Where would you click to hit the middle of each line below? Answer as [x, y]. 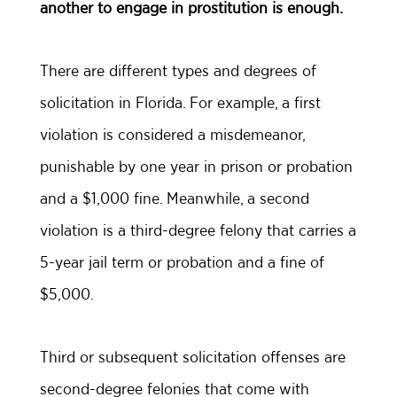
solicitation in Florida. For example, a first [180, 102]
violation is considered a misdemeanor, [172, 134]
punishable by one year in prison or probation [196, 166]
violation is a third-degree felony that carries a [198, 230]
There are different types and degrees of [178, 70]
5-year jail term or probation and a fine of [182, 262]
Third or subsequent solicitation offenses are [193, 357]
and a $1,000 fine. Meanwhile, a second [175, 198]
